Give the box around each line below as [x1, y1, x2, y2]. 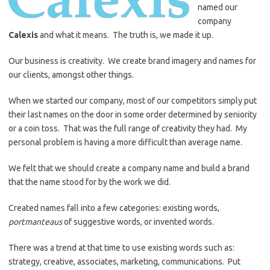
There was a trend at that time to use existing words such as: [8, 243, 234, 253]
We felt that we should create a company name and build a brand [8, 163, 250, 173]
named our [198, 2, 237, 12]
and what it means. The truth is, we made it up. [38, 30, 213, 40]
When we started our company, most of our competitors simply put [8, 96, 257, 105]
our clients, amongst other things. [8, 70, 134, 80]
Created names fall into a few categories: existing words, [8, 203, 219, 213]
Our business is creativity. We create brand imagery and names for [8, 56, 256, 66]
